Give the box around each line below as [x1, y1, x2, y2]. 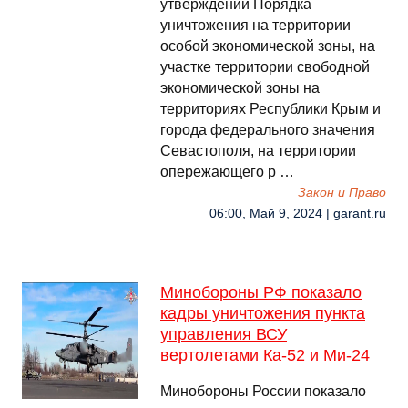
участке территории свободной [160, 59, 370, 75]
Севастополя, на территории [160, 143, 356, 158]
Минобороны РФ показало [160, 283, 362, 301]
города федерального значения [160, 122, 375, 138]
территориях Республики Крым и [160, 101, 381, 117]
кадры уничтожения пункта [160, 304, 365, 322]
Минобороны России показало [160, 383, 366, 399]
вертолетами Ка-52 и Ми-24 [160, 346, 370, 364]
